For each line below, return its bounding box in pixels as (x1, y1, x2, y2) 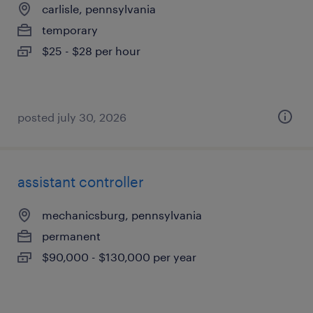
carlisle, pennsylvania (42, 2, 156, 15)
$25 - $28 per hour (42, 44, 140, 57)
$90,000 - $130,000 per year (42, 250, 196, 263)
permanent (42, 229, 101, 242)
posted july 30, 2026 (17, 110, 126, 124)
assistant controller (17, 173, 144, 190)
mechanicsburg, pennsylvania (42, 208, 202, 221)
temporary (42, 23, 98, 36)
